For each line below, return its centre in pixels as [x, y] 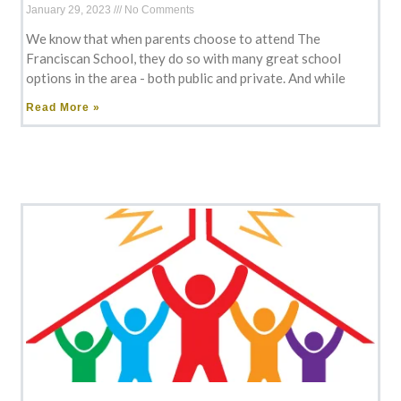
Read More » [64, 107]
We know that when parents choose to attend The [174, 38]
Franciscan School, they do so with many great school [184, 58]
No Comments [160, 9]
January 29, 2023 [70, 9]
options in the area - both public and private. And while [186, 77]
